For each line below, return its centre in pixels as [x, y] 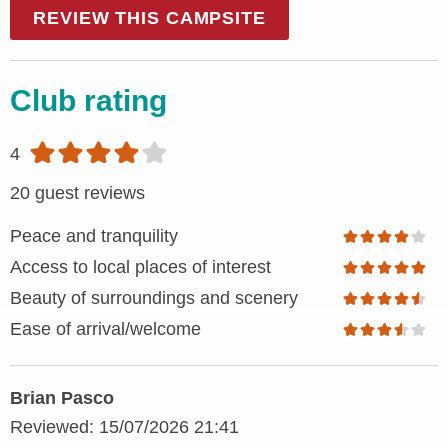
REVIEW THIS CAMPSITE [149, 18]
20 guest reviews [77, 193]
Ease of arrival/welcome [105, 329]
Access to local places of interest [140, 267]
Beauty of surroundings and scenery [154, 298]
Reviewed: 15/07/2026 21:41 [124, 427]
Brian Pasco [62, 398]
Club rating [88, 101]
